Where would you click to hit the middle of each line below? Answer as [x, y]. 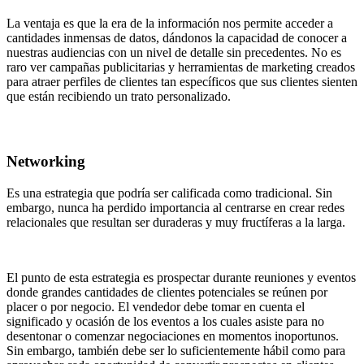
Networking [46, 161]
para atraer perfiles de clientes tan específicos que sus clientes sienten [182, 82]
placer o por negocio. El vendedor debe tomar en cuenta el [156, 306]
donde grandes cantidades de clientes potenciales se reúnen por [167, 292]
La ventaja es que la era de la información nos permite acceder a [170, 24]
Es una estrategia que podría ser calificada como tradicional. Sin [169, 193]
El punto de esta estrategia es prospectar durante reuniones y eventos [181, 277]
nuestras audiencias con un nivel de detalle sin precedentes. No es [174, 53]
